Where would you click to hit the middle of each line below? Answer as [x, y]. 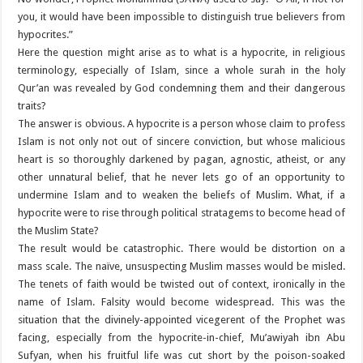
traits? [32, 106]
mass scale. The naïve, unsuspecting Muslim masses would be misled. [181, 267]
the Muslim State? [59, 231]
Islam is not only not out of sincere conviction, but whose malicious [181, 142]
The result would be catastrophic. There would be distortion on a [181, 249]
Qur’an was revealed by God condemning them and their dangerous [181, 88]
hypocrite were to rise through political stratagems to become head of [181, 213]
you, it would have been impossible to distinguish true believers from [181, 17]
